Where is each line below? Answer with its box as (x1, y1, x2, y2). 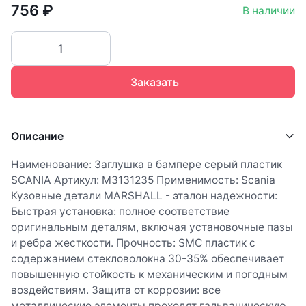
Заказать (130, 75, 179, 89)
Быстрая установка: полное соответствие (11, 205, 229, 218)
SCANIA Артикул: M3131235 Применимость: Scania (11, 173, 275, 186)
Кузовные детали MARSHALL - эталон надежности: (11, 189, 277, 202)
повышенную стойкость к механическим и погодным (11, 268, 288, 281)
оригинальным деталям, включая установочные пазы (11, 221, 293, 234)
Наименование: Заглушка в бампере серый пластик (11, 158, 282, 171)
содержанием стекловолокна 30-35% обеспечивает (11, 252, 284, 265)
